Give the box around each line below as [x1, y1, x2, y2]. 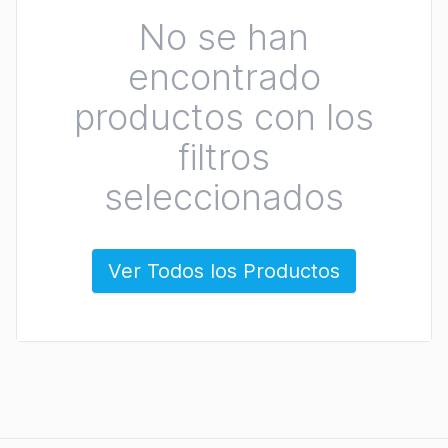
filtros [178, 135, 270, 179]
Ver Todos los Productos [108, 259, 340, 283]
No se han [139, 15, 309, 59]
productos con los [74, 95, 374, 139]
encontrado [127, 55, 321, 99]
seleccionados [104, 175, 344, 219]
